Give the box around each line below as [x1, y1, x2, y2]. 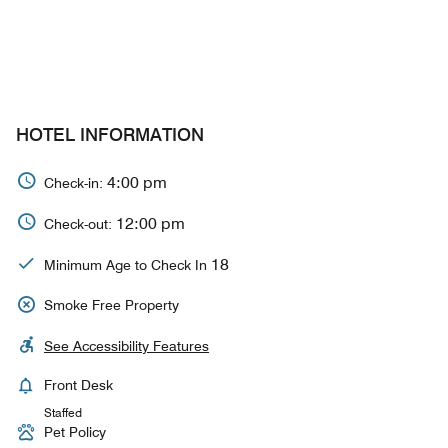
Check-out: [44, 215, 116, 232]
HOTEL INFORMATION [16, 124, 204, 145]
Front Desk [44, 377, 113, 393]
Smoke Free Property [44, 297, 179, 313]
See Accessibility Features [44, 338, 209, 354]
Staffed [44, 405, 82, 420]
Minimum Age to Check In [44, 256, 211, 273]
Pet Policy [44, 424, 106, 440]
